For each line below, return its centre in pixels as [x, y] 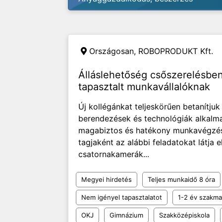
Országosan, [114, 51]
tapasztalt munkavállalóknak [144, 87]
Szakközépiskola [184, 215]
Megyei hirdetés [107, 179]
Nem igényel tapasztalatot [122, 197]
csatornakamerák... [114, 154]
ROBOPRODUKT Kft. [176, 51]
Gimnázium [126, 215]
